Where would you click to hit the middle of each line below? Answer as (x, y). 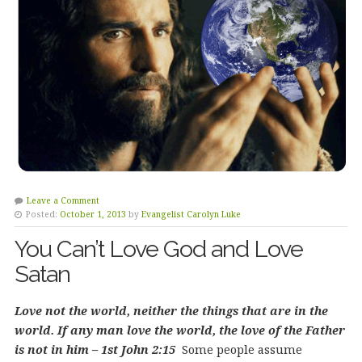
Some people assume (242, 350)
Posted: (41, 215)
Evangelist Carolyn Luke (191, 215)
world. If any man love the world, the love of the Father (179, 330)
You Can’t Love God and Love (158, 249)
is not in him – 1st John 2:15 (95, 350)
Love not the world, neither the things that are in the (171, 311)
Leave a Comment (63, 201)
